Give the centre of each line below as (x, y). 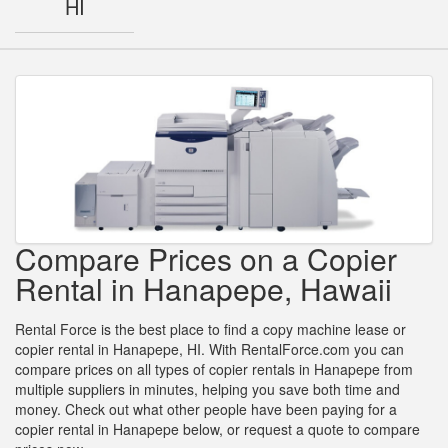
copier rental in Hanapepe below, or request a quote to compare (217, 429)
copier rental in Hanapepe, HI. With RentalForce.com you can (209, 349)
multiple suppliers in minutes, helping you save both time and (207, 389)
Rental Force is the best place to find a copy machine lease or (210, 329)
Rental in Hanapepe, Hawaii (203, 289)
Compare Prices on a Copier (206, 259)
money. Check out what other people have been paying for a (206, 409)
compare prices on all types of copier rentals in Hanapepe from (214, 369)
